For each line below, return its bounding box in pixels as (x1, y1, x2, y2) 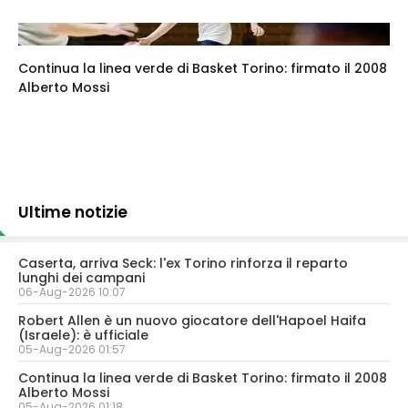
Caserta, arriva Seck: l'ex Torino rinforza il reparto (18, 253, 348, 272)
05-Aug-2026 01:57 (18, 341, 126, 357)
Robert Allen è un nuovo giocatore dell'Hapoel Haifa (18, 311, 366, 330)
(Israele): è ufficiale (18, 325, 148, 344)
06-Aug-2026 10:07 (18, 283, 126, 300)
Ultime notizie (18, 200, 127, 223)
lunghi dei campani (18, 268, 145, 287)
